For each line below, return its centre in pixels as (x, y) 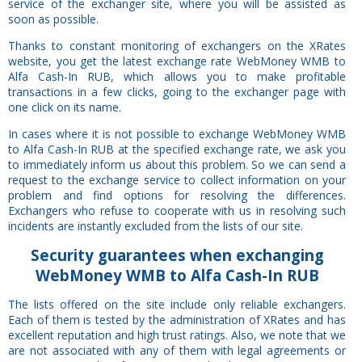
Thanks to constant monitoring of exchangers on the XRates (177, 45)
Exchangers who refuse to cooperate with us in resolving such (177, 210)
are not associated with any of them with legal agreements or (177, 350)
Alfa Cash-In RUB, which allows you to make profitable (177, 76)
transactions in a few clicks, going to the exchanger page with (177, 91)
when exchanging (255, 255)
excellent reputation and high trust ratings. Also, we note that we (177, 335)
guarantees (139, 255)
